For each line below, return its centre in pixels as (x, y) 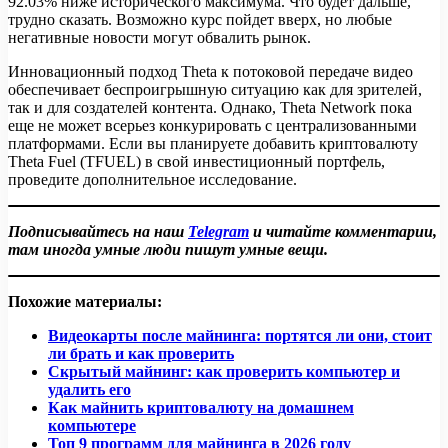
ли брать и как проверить (141, 354)
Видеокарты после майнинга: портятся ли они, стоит (240, 336)
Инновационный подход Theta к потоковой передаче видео (210, 72)
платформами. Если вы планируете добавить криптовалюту (213, 144)
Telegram (218, 232)
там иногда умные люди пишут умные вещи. (168, 250)
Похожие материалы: (85, 302)
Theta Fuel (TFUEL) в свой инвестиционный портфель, (196, 162)
